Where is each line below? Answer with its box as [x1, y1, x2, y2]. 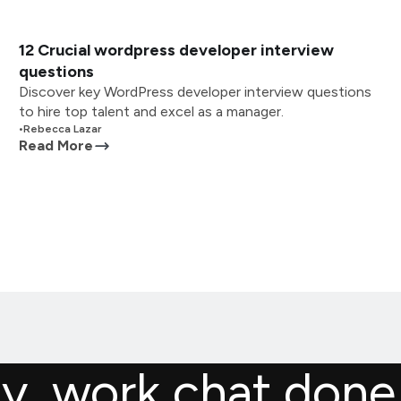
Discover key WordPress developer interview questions [19, 83, 372, 100]
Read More [19, 137, 94, 154]
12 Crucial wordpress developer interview [19, 40, 335, 60]
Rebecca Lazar [23, 123, 102, 135]
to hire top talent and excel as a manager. [19, 103, 285, 120]
